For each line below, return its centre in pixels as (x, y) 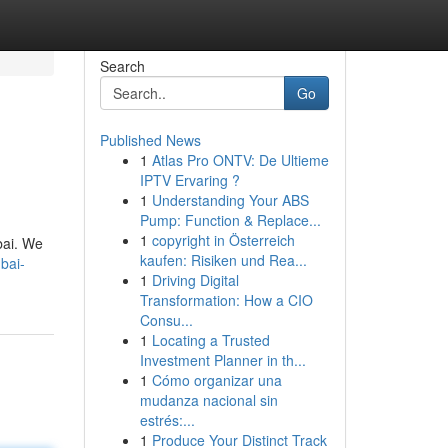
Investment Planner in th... (222, 360)
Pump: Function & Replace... (230, 220)
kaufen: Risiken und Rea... (223, 260)
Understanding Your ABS (230, 200)
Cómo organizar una (216, 380)
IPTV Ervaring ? (189, 180)
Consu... (166, 320)
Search (122, 66)
